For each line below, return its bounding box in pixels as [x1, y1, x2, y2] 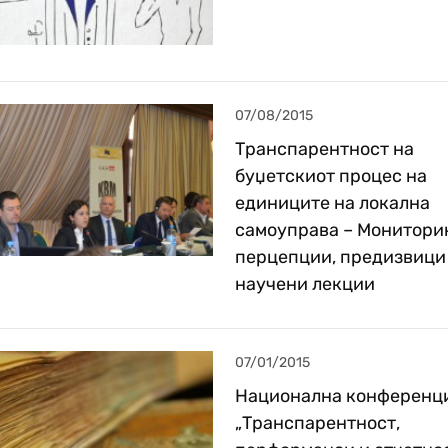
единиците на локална [234, 192, 430, 215]
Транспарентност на [234, 138, 414, 161]
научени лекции [234, 273, 375, 296]
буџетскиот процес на [234, 165, 427, 188]
